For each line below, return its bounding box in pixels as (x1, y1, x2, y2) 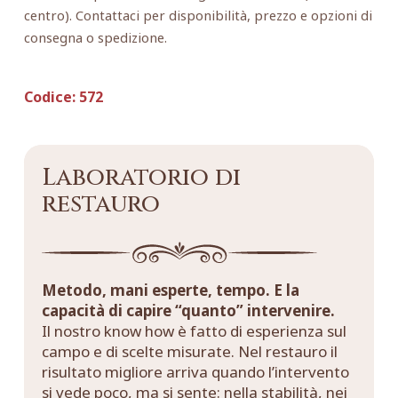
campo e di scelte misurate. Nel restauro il (41, 341, 338, 362)
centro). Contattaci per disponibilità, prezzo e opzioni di (23, 5, 372, 24)
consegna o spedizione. (23, 28, 167, 46)
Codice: (23, 86, 76, 107)
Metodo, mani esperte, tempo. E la (41, 280, 299, 301)
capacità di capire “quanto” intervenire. (41, 300, 335, 322)
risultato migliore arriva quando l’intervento (41, 362, 349, 383)
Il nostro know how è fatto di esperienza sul (41, 321, 346, 342)
